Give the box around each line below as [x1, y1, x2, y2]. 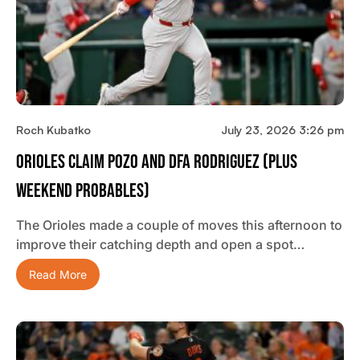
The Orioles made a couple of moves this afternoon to [16, 217, 342, 234]
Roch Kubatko [16, 123, 91, 137]
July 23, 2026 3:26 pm [221, 123, 344, 137]
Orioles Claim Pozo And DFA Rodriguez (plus [16, 150, 297, 174]
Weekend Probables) [16, 179, 149, 203]
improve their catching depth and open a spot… [16, 236, 305, 253]
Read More [29, 268, 87, 282]
